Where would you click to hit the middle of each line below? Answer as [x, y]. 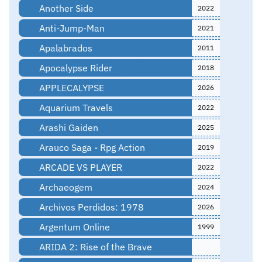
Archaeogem [64, 187]
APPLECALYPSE [70, 87]
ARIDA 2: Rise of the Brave [94, 247]
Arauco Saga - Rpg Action [91, 147]
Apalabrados [64, 48]
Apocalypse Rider [74, 68]
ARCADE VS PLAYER [79, 167]
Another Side [65, 8]
